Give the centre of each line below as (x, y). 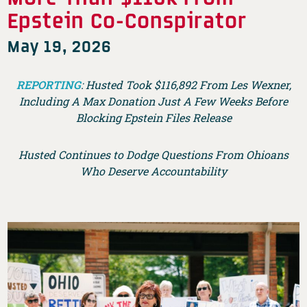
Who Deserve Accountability (153, 171)
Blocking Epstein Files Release (153, 117)
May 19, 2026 (60, 45)
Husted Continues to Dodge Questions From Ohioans (153, 154)
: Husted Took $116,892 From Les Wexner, (186, 84)
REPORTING (48, 84)
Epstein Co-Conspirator (127, 19)
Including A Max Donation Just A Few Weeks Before (153, 101)
